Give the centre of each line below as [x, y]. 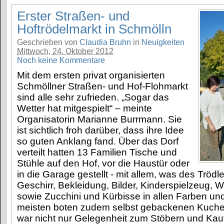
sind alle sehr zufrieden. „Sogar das [93, 97]
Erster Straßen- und [73, 16]
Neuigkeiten [163, 42]
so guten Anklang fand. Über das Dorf [98, 141]
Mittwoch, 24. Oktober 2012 [65, 51]
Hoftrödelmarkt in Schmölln [94, 29]
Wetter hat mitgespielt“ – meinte [84, 108]
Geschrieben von [48, 42]
